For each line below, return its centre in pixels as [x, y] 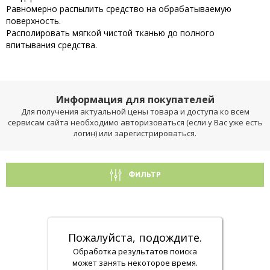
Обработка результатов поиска [135, 251]
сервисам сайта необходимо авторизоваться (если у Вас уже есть [135, 122]
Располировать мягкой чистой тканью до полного [110, 33]
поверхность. [33, 21]
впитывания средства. [52, 45]
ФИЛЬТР [144, 174]
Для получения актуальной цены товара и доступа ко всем [135, 111]
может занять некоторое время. [135, 263]
